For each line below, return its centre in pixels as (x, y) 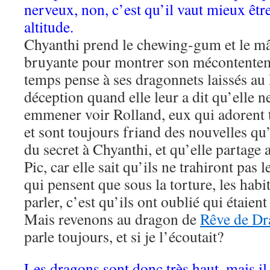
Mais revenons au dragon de (112, 219)
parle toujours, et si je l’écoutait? (124, 236)
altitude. (49, 27)
